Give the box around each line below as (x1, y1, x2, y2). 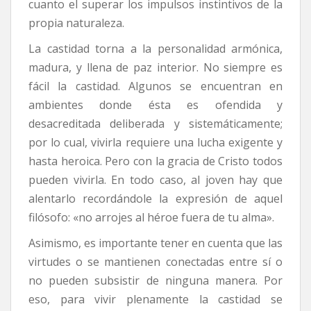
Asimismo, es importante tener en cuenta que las (28, 235, 283, 251)
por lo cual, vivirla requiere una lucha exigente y (28, 135, 283, 151)
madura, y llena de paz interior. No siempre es (28, 60, 283, 76)
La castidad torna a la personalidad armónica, (28, 41, 283, 57)
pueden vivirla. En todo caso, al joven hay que (28, 172, 283, 188)
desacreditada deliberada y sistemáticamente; (28, 116, 283, 132)
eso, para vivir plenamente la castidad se (28, 292, 283, 308)
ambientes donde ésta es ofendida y (28, 97, 283, 113)
